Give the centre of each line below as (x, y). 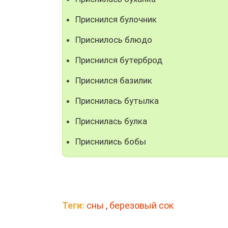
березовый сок (141, 205)
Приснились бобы (111, 141)
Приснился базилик (114, 80)
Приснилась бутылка (117, 101)
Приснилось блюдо (114, 39)
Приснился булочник (116, 19)
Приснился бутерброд (119, 60)
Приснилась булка (111, 121)
